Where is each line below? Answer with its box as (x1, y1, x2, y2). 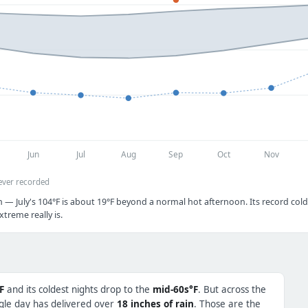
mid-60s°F (153, 283, 198, 296)
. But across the (198, 283, 266, 296)
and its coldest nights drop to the (4, 283, 153, 296)
